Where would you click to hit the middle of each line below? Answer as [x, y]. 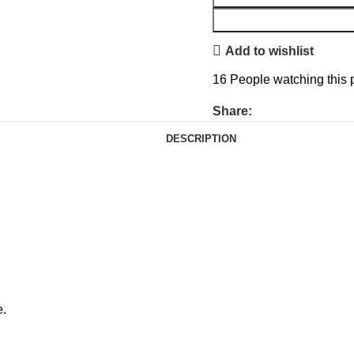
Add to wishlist [269, 51]
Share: [232, 111]
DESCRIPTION [201, 138]
